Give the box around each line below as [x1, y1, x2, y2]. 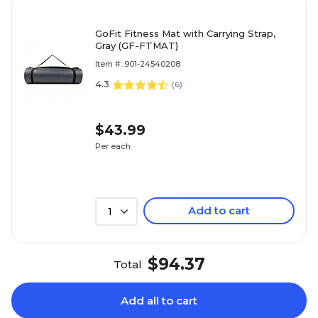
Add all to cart [121, 294, 197, 307]
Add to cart [188, 204, 250, 217]
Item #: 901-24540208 [95, 59, 180, 69]
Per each [95, 141, 131, 151]
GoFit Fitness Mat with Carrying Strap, [95, 28, 275, 39]
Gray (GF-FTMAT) [95, 40, 178, 51]
